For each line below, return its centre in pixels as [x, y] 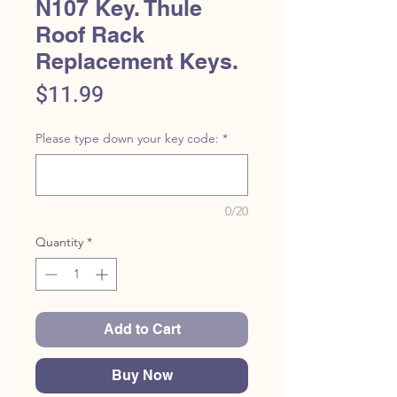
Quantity [59, 242]
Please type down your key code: [127, 138]
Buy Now [142, 375]
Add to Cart [142, 329]
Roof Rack [90, 35]
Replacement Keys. [137, 61]
